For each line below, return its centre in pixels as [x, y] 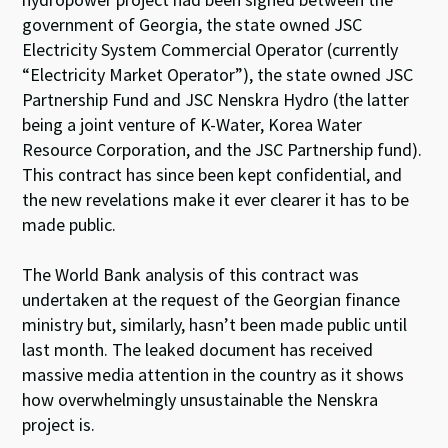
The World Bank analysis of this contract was [191, 274]
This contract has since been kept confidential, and [212, 174]
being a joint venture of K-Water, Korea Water [192, 124]
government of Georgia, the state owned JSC [192, 24]
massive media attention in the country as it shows [213, 374]
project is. [59, 424]
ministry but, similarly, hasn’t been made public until [215, 324]
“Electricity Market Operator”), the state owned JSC [218, 74]
